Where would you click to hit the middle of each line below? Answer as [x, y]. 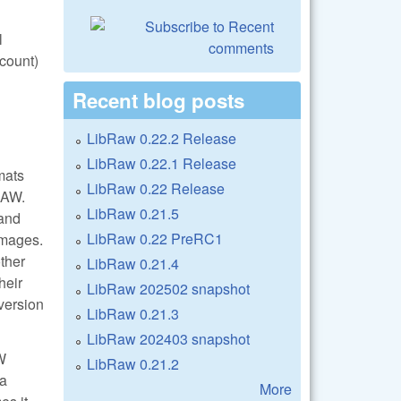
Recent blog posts [158, 100]
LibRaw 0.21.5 [133, 213]
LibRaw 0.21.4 [133, 263]
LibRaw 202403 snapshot [168, 338]
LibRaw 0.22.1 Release [162, 163]
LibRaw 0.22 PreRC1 [155, 238]
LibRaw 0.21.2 [133, 363]
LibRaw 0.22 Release [156, 188]
